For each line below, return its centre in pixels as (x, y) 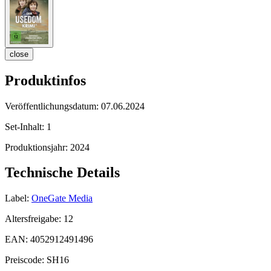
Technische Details (62, 173)
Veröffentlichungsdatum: (53, 106)
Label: (17, 198)
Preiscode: (26, 260)
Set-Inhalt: (26, 126)
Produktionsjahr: (38, 147)
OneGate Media (62, 198)
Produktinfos (45, 80)
